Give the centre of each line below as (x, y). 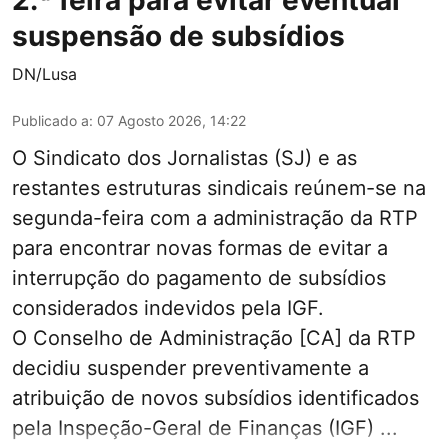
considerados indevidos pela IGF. (168, 308)
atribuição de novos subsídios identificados (215, 398)
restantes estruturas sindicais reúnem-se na (219, 188)
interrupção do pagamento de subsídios (199, 278)
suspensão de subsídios (178, 36)
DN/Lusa (44, 74)
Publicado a (50, 121)
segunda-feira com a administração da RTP (215, 218)
